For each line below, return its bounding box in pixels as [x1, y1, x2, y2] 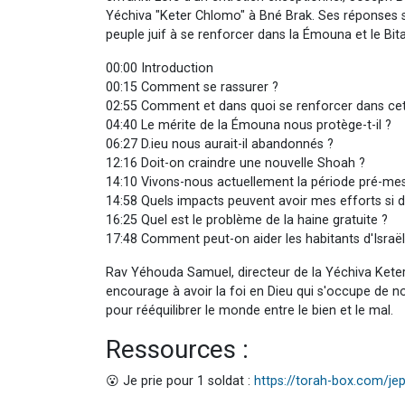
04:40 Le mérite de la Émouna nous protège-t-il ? [106, 118, 391, 134]
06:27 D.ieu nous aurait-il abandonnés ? [106, 137, 334, 153]
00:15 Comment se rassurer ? [106, 80, 278, 96]
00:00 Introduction [106, 61, 213, 77]
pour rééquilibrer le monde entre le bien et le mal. [106, 303, 393, 319]
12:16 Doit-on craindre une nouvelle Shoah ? [106, 155, 365, 172]
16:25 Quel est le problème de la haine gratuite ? [106, 212, 388, 229]
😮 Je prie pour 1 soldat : [106, 373, 254, 390]
